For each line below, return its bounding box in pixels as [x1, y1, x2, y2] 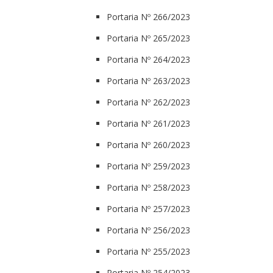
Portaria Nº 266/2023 [107, 10, 190, 23]
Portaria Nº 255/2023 [107, 245, 190, 257]
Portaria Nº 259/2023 [107, 160, 190, 172]
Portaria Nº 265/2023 [107, 32, 190, 44]
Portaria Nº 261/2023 [107, 117, 190, 129]
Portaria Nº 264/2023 [107, 53, 190, 65]
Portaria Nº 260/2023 [107, 138, 190, 151]
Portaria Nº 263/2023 [107, 74, 190, 87]
